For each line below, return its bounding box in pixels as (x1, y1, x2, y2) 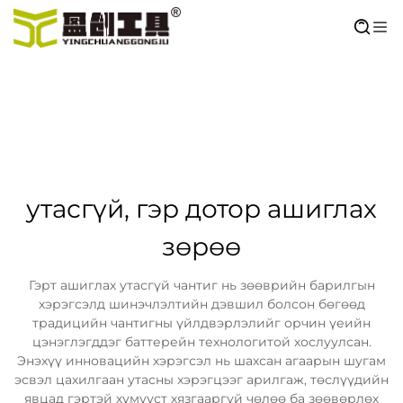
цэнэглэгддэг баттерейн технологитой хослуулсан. (31, 334, 372, 350)
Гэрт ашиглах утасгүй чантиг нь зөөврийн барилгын (28, 277, 375, 293)
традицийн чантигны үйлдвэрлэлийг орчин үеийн (32, 315, 371, 331)
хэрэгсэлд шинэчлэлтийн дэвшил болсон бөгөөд (38, 296, 365, 312)
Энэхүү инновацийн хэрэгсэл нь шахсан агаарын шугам (17, 353, 386, 369)
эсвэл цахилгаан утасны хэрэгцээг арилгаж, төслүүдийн (14, 372, 389, 388)
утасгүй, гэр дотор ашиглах (26, 193, 377, 224)
